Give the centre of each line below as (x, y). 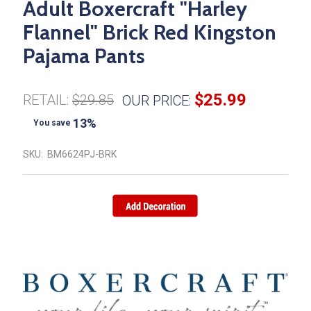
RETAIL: (46, 100)
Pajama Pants (84, 56)
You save (52, 123)
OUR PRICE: (157, 101)
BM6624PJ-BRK (82, 154)
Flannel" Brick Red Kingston (150, 33)
